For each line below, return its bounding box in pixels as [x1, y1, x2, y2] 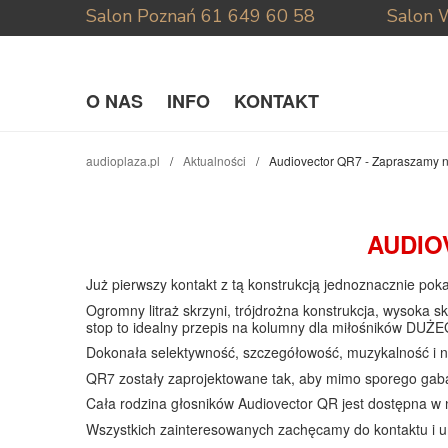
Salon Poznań [86, 4, 196, 28]
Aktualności [183, 152, 246, 169]
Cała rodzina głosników [86, 393, 238, 413]
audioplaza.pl [86, 152, 160, 169]
